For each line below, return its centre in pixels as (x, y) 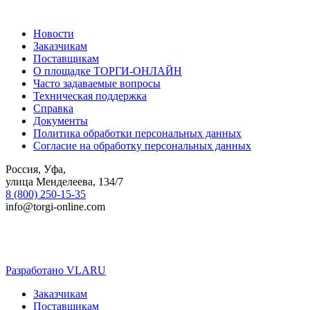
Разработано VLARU (56, 271)
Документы (61, 121)
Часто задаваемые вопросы (97, 84)
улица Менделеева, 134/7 (64, 182)
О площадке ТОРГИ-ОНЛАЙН (108, 71)
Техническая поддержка (90, 96)
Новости (54, 34)
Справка (53, 109)
